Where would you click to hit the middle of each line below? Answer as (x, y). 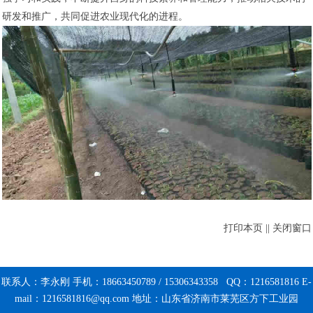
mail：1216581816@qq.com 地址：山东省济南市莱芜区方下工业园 (156, 299)
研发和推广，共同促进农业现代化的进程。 (95, 17)
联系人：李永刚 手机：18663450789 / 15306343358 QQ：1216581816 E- (156, 282)
